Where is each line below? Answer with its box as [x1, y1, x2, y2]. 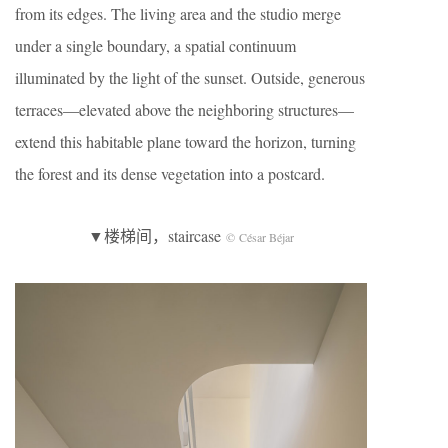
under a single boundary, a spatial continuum [15, 34, 296, 56]
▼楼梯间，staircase [88, 224, 226, 246]
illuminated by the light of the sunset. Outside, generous [15, 66, 365, 88]
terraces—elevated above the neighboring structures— [15, 98, 354, 120]
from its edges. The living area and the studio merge [15, 2, 341, 24]
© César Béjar [226, 228, 294, 245]
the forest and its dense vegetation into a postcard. [15, 162, 325, 184]
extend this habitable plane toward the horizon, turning [15, 130, 356, 152]
